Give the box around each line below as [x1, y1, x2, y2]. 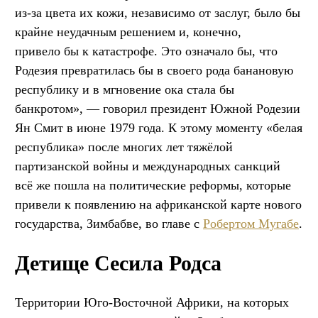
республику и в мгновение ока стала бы [15, 82, 234, 97]
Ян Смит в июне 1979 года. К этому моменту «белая [15, 120, 302, 135]
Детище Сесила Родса [15, 251, 221, 275]
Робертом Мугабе [203, 216, 299, 231]
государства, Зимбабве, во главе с [15, 216, 203, 231]
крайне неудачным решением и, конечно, [15, 24, 241, 39]
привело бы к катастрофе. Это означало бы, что [15, 43, 278, 58]
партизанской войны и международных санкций [15, 158, 280, 173]
